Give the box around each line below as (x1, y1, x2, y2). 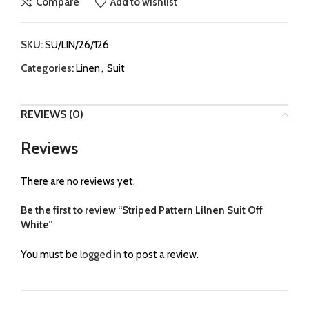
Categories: (21, 61, 74, 74)
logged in (80, 248, 121, 261)
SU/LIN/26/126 (45, 38, 109, 51)
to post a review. (121, 248, 199, 261)
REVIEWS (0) (21, 107, 83, 121)
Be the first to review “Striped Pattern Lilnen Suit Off (21, 203, 263, 217)
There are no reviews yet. (21, 175, 135, 188)
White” (21, 218, 52, 231)
